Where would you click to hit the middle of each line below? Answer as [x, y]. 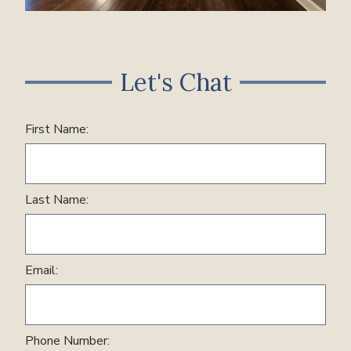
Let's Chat [175, 82]
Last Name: [57, 200]
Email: [42, 271]
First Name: [57, 130]
